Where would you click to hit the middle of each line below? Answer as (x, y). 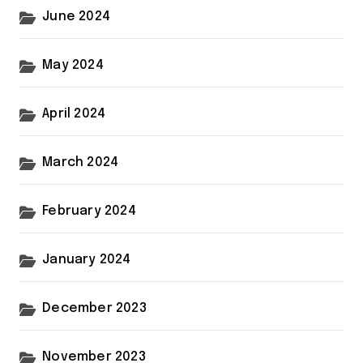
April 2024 (74, 114)
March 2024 (81, 163)
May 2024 (73, 66)
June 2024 (77, 17)
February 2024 (89, 211)
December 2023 (94, 309)
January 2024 (87, 260)
